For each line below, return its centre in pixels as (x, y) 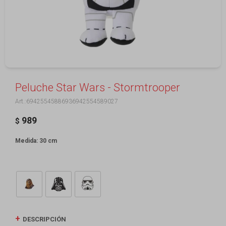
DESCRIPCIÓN (44, 219)
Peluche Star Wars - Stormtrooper (98, 88)
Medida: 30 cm (36, 141)
